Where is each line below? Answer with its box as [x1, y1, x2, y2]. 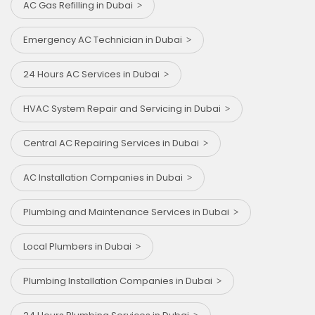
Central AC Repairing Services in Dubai [23, 136, 203, 150]
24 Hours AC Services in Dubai [23, 67, 164, 82]
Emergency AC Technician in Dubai [23, 33, 186, 47]
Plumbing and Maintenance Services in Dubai [23, 205, 233, 219]
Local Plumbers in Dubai [23, 240, 136, 254]
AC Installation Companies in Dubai [23, 171, 187, 185]
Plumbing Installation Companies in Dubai [23, 274, 217, 288]
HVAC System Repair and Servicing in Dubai [23, 102, 225, 116]
